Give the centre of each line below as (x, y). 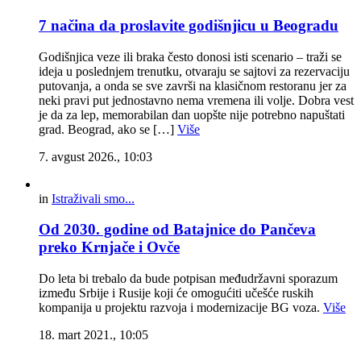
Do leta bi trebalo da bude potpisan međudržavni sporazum (188, 278)
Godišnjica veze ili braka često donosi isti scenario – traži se (190, 56)
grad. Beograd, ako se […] (108, 129)
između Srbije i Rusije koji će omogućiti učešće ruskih (176, 293)
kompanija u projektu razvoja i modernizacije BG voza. (181, 307)
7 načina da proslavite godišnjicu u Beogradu (189, 25)
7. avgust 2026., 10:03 (95, 156)
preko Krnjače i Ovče (109, 247)
